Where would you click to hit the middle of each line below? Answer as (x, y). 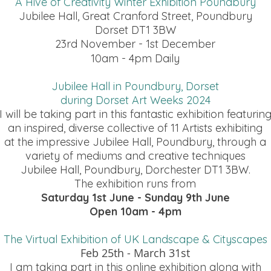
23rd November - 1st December (135, 44)
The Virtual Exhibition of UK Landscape (101, 239)
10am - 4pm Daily (135, 58)
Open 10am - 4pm (135, 211)
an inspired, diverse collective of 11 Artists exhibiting (135, 128)
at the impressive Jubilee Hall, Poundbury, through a (135, 142)
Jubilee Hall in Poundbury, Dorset (135, 86)
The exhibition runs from (135, 184)
